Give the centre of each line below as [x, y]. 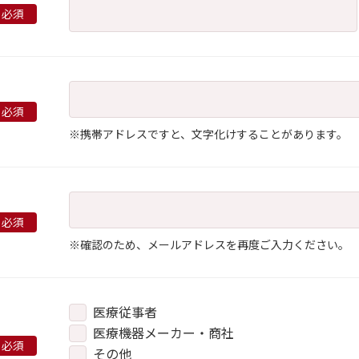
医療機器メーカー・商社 [163, 333]
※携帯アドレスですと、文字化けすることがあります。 [208, 134]
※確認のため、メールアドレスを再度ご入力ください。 [209, 244]
